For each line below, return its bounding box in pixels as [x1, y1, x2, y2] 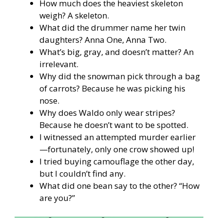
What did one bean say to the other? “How [39, 180, 200, 192]
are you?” [39, 192, 75, 204]
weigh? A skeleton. [39, 10, 109, 21]
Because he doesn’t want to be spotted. [39, 119, 188, 131]
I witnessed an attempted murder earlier [39, 131, 196, 143]
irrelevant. [39, 58, 78, 70]
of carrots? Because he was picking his [39, 83, 185, 94]
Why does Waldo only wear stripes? [39, 107, 175, 119]
